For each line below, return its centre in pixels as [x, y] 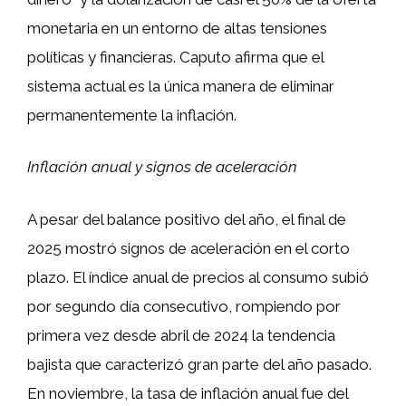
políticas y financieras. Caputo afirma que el [175, 57]
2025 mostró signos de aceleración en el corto [188, 248]
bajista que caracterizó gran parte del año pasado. [199, 364]
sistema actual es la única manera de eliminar [181, 86]
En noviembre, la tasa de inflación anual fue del [188, 393]
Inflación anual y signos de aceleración [162, 167]
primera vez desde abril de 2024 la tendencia [181, 335]
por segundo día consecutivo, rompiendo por [184, 306]
